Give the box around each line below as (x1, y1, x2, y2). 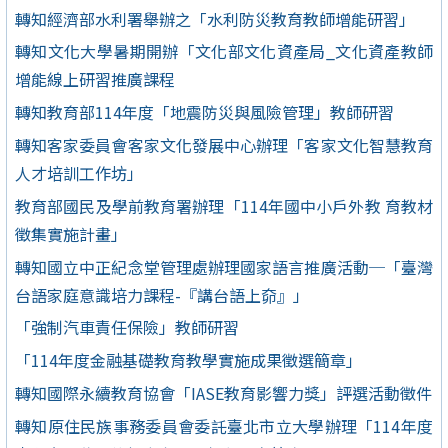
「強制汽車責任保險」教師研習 (15, 315, 239, 340)
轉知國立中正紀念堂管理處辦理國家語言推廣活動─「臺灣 (15, 254, 433, 279)
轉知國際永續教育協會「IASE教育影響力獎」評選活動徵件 (15, 380, 432, 405)
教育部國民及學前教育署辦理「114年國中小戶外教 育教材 (15, 193, 433, 218)
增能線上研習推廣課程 (15, 67, 175, 92)
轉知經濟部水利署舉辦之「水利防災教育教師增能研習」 (15, 6, 415, 31)
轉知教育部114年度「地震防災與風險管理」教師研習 (15, 100, 394, 125)
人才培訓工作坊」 (15, 161, 143, 186)
